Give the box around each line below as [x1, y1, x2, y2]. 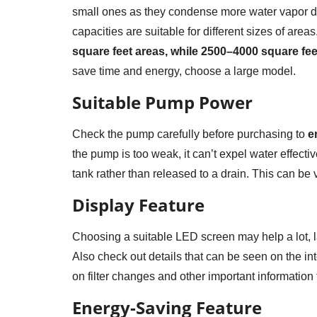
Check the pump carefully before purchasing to [72, 127, 305, 140]
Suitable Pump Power [72, 90, 253, 114]
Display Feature [72, 192, 204, 217]
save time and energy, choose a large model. [72, 64, 296, 77]
